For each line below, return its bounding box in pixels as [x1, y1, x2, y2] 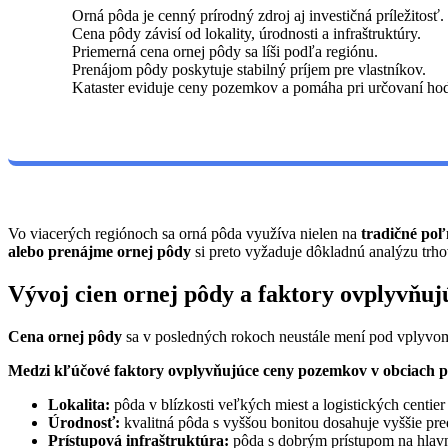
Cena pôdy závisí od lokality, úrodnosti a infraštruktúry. [72, 24, 421, 42]
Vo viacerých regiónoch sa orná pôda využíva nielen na [8, 225, 361, 242]
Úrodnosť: [48, 413, 120, 431]
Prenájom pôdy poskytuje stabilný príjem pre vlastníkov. [72, 60, 426, 78]
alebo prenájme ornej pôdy [8, 243, 191, 260]
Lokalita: [48, 395, 110, 413]
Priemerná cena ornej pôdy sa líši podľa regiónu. [72, 42, 378, 60]
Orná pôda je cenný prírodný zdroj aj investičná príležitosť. [72, 6, 444, 24]
